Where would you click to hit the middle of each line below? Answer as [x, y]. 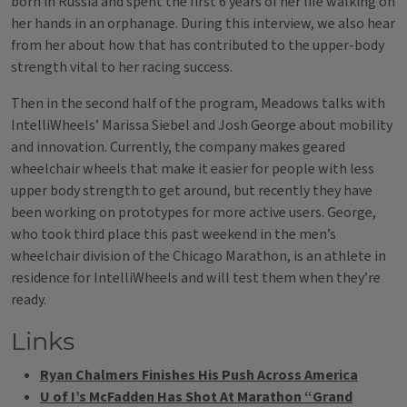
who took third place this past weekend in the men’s [174, 234]
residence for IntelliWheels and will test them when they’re [196, 278]
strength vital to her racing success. [122, 67]
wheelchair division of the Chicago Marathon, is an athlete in [199, 256]
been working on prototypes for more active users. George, [194, 213]
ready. [29, 300]
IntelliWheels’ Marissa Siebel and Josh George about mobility [202, 125]
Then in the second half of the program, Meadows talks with [198, 104]
